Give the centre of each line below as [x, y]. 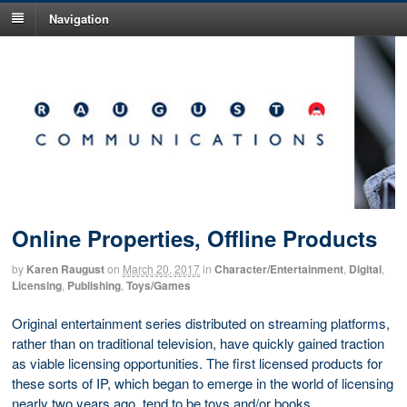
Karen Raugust [65, 269]
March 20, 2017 [161, 269]
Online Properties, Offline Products [194, 238]
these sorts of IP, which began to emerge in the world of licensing [203, 382]
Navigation [79, 18]
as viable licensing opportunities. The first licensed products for [197, 362]
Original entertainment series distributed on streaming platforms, [201, 323]
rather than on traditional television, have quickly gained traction [198, 342]
